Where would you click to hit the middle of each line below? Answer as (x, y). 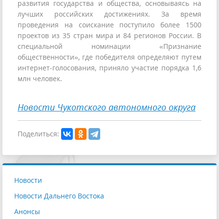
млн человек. (40, 79)
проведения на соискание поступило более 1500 (109, 25)
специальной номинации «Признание (109, 46)
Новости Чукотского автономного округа (107, 107)
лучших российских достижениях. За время (109, 14)
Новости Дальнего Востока (59, 196)
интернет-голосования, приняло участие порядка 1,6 (109, 68)
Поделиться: (38, 133)
